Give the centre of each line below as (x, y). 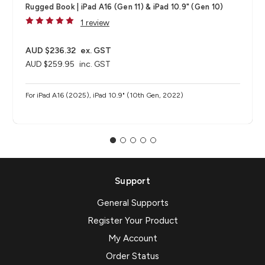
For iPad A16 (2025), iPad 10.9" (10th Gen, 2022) (104, 96)
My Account (132, 239)
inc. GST (95, 64)
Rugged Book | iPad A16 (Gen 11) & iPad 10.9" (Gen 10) (152, 7)
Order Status (132, 256)
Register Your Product (132, 221)
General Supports (132, 203)
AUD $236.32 (51, 51)
